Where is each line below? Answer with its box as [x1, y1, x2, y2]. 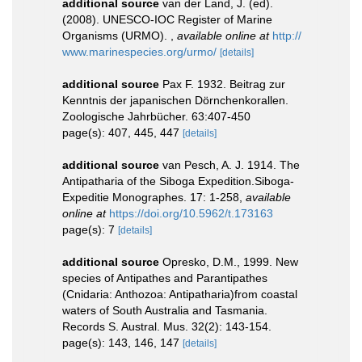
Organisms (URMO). [62, 29, 170, 42]
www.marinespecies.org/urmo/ [62, 45, 217, 58]
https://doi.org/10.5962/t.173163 [109, 207, 273, 220]
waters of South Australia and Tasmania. [62, 304, 267, 317]
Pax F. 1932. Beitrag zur [162, 78, 285, 90]
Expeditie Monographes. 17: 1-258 [62, 191, 239, 204]
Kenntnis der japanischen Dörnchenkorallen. [62, 94, 288, 107]
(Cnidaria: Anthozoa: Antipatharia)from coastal [62, 288, 297, 301]
